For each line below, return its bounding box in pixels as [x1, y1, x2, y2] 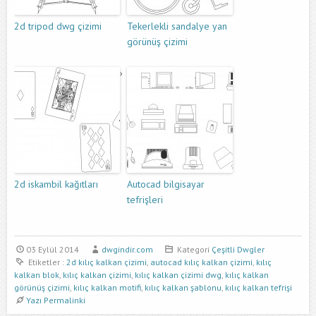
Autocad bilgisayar [127, 178, 205, 191]
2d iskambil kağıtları [14, 178, 98, 191]
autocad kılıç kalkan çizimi [150, 257, 253, 268]
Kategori [175, 244, 212, 255]
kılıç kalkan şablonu [145, 282, 221, 293]
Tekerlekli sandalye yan [127, 20, 227, 33]
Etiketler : [25, 257, 66, 268]
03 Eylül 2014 [25, 244, 79, 255]
